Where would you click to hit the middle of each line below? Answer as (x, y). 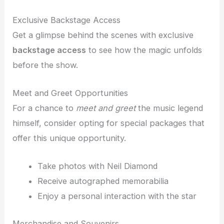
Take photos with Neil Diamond (97, 166)
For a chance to (44, 108)
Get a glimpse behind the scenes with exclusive (103, 35)
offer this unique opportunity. (69, 138)
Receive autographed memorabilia (103, 181)
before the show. (45, 65)
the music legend (169, 108)
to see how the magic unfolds (144, 50)
